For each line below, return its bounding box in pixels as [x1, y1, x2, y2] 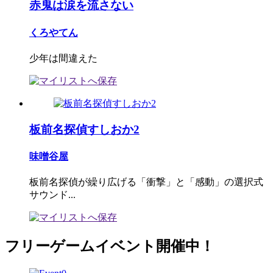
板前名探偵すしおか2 [29, 122, 140, 136]
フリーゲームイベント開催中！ [5, 238, 214, 255]
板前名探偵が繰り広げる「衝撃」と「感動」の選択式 [29, 177, 263, 188]
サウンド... [29, 190, 76, 200]
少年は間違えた [29, 52, 97, 63]
